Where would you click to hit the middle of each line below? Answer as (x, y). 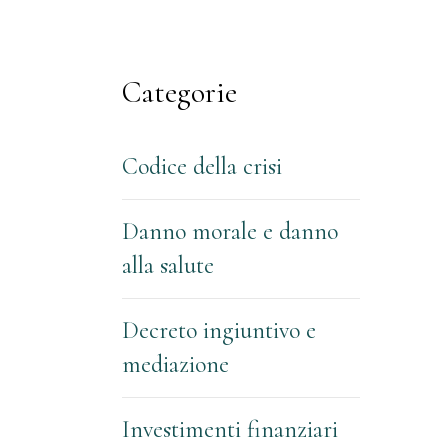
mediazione (175, 364)
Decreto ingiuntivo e (219, 330)
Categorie (179, 92)
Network (155, 14)
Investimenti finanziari (230, 429)
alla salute (168, 265)
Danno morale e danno (230, 231)
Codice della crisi (202, 166)
